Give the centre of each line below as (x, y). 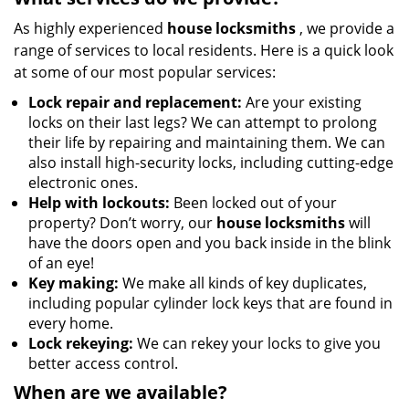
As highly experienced (90, 28)
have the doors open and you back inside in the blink (210, 243)
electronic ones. (83, 183)
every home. (71, 323)
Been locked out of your (253, 203)
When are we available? (121, 392)
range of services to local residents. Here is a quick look (204, 50)
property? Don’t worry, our (122, 223)
